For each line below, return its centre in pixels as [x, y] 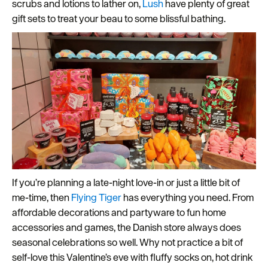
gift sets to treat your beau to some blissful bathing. [119, 18]
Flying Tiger [96, 198]
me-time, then [42, 198]
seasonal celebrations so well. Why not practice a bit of [127, 243]
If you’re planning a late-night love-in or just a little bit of [126, 183]
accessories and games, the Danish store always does [127, 228]
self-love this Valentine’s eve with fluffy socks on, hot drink [132, 258]
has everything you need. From [188, 198]
